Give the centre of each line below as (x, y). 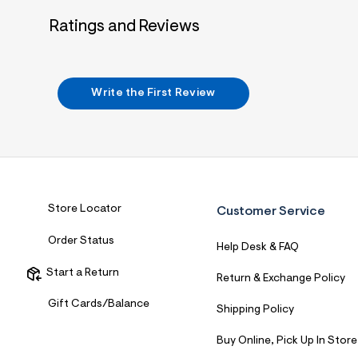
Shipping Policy (255, 310)
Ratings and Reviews (125, 26)
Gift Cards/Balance (99, 304)
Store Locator (85, 209)
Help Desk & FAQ (257, 247)
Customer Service (271, 211)
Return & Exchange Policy (280, 278)
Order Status (81, 241)
